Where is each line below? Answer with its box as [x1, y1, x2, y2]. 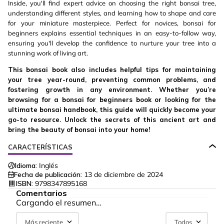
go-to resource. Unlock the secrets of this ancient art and [8, 115, 216, 123]
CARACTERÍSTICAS [8, 143, 72, 151]
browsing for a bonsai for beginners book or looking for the [8, 95, 216, 103]
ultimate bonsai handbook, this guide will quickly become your [8, 105, 216, 113]
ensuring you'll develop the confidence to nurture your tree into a [8, 39, 216, 47]
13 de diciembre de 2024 [84, 170, 163, 179]
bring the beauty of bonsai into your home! [8, 125, 150, 133]
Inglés [39, 161, 58, 170]
